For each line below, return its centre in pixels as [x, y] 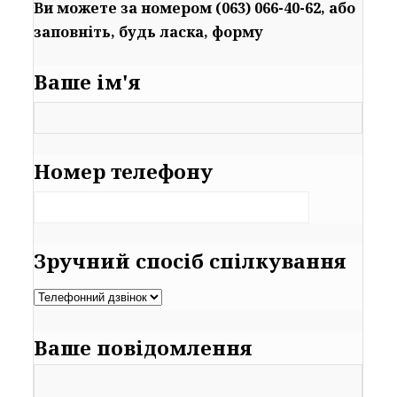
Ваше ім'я [88, 82]
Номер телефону [124, 171]
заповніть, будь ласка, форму [149, 31]
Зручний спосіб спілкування [191, 261]
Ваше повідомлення [144, 347]
